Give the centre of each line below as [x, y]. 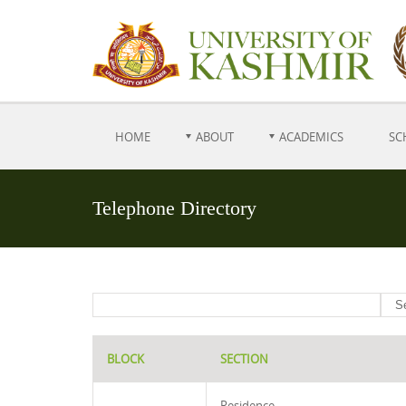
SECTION [244, 359]
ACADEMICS [311, 137]
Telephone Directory [174, 208]
